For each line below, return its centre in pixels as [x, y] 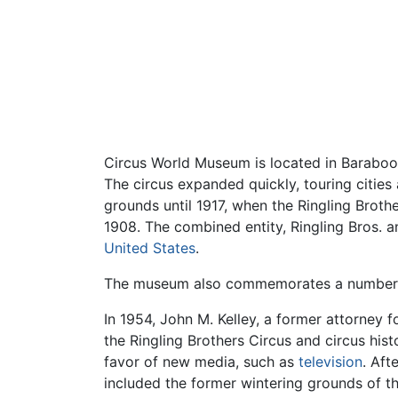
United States [150, 248]
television [330, 362]
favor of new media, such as [201, 362]
